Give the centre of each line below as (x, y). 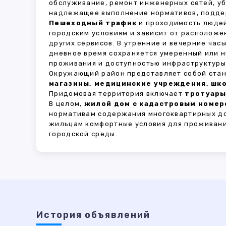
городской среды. (83, 134)
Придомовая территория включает (117, 94)
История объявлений (93, 215)
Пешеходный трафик (93, 23)
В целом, (67, 104)
